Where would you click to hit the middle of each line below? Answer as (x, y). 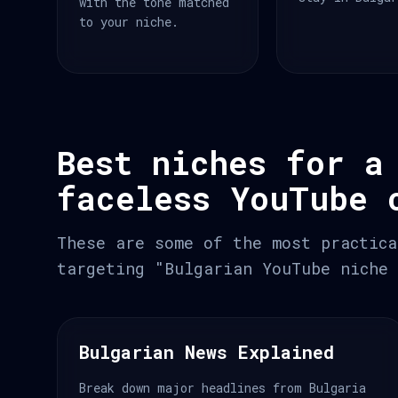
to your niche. (129, 22)
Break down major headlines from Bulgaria (223, 388)
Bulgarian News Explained (207, 352)
